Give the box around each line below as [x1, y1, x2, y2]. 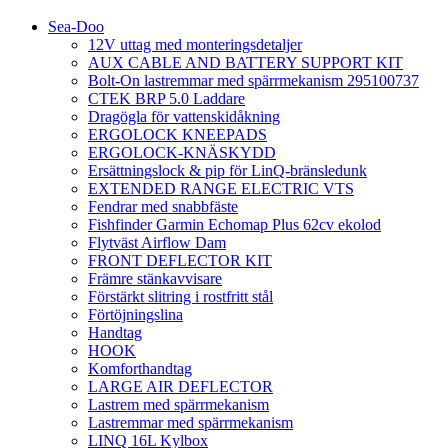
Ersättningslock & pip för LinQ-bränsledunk [88, 162, 367, 180]
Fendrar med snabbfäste [88, 198, 238, 216]
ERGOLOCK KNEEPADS [88, 126, 267, 144]
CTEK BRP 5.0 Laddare [88, 90, 245, 108]
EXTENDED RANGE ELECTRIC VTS [88, 180, 354, 198]
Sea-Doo [48, 18, 104, 36]
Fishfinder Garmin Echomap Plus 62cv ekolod [88, 216, 381, 234]
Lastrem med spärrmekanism [88, 396, 269, 414]
